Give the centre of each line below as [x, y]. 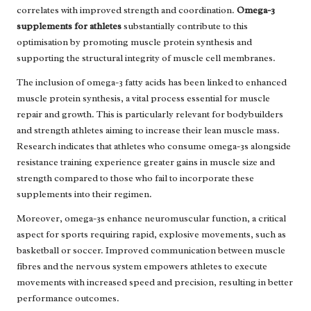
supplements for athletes [69, 26]
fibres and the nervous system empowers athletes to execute [142, 267]
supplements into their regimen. [84, 194]
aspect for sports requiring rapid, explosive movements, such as [151, 235]
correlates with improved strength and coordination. [127, 10]
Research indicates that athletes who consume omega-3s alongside [154, 146]
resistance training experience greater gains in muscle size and [146, 162]
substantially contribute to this [185, 26]
